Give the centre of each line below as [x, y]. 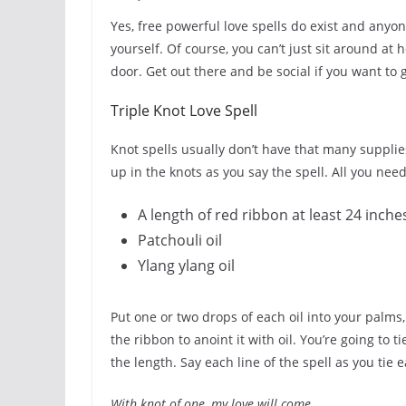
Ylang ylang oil [186, 266]
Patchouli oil [180, 240]
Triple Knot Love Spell [184, 111]
